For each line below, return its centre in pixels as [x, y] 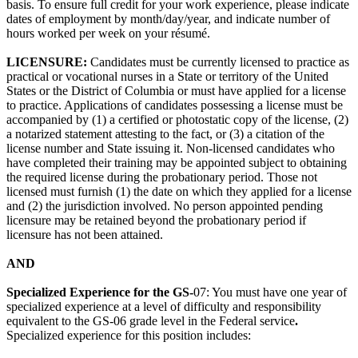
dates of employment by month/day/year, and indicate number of [168, 19]
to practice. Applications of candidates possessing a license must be [175, 105]
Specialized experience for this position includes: [129, 336]
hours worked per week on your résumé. [108, 34]
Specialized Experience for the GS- [100, 292]
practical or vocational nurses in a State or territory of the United [167, 77]
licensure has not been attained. [85, 235]
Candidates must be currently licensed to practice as [220, 62]
